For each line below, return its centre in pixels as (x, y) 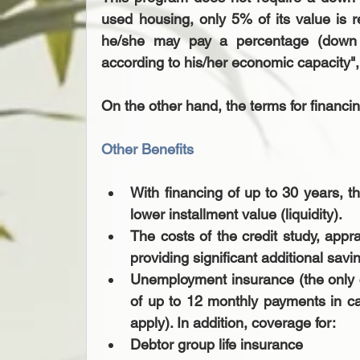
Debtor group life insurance (223, 344)
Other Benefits (148, 149)
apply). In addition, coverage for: (239, 322)
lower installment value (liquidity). (240, 214)
